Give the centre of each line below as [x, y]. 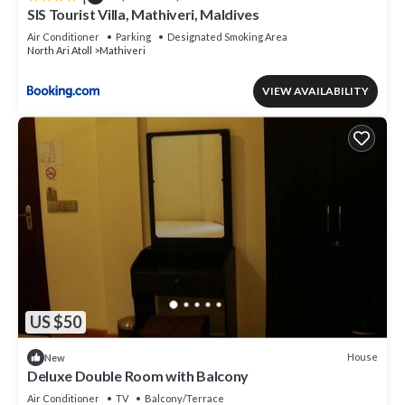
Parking [133, 37]
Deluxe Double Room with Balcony [138, 375]
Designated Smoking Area [227, 37]
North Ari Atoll [60, 51]
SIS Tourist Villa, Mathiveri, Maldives [143, 14]
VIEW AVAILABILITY [316, 91]
